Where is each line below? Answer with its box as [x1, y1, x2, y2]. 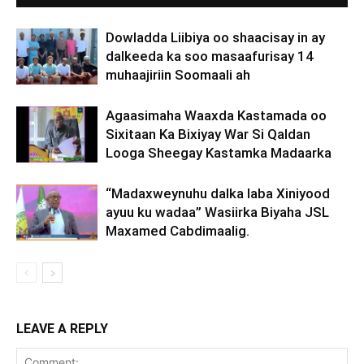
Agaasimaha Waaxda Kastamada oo [106, 107, 327, 123]
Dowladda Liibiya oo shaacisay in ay [106, 29, 325, 45]
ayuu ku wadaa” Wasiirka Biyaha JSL [106, 204, 329, 220]
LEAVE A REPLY [16, 321, 108, 336]
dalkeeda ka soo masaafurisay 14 [106, 48, 314, 64]
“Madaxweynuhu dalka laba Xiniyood [106, 185, 330, 201]
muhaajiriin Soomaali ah [106, 67, 250, 83]
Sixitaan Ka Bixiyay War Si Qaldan [106, 126, 310, 142]
